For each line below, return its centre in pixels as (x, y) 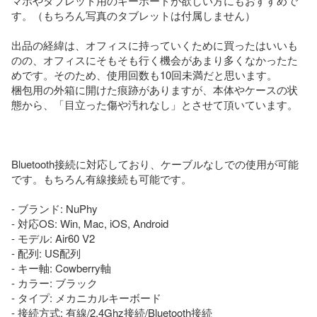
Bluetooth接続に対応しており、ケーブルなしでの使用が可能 (155, 163)
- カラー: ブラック (54, 282)
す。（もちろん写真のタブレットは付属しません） (133, 15)
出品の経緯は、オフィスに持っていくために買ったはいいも (155, 45)
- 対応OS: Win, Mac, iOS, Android (90, 223)
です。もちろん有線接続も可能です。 (102, 178)
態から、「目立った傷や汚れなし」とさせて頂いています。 (155, 104)
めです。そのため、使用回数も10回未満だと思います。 (144, 74)
